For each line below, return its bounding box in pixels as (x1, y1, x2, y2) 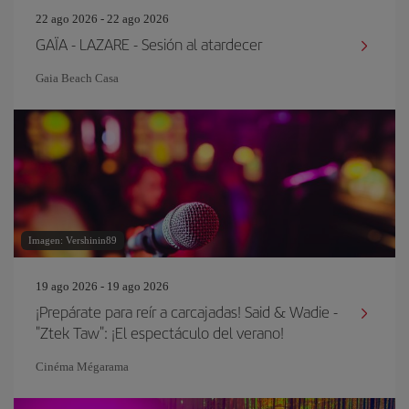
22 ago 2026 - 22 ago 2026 (36, 12, 169, 26)
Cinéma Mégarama (36, 360, 129, 373)
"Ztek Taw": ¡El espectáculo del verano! (36, 321, 284, 343)
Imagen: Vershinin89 (28, 235, 117, 246)
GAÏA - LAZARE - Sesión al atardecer (36, 33, 262, 55)
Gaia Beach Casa (36, 71, 119, 85)
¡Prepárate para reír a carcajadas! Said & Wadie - (36, 300, 338, 322)
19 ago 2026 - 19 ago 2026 (36, 279, 169, 293)
